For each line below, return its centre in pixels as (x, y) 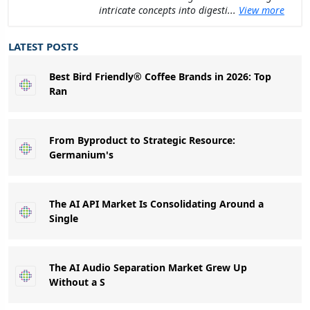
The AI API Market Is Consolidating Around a (156, 203)
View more (262, 10)
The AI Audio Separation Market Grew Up (148, 267)
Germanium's (81, 154)
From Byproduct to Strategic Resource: (142, 140)
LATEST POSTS (43, 46)
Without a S (77, 282)
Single (64, 218)
